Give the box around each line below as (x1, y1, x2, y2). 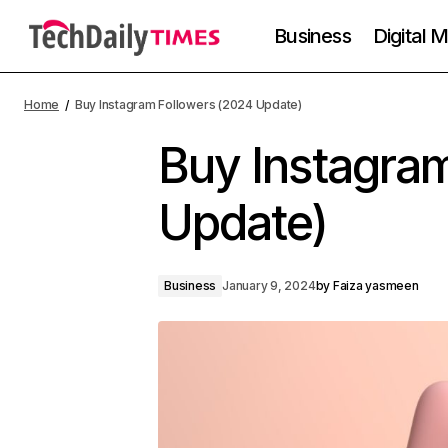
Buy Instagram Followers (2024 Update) (74, 97, 302, 112)
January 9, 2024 (222, 278, 316, 293)
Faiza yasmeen (332, 278, 419, 293)
